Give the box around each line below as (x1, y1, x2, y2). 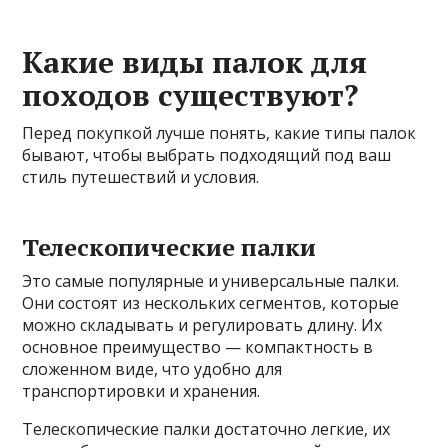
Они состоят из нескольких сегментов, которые (22, 292, 400, 315)
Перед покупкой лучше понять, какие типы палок (22, 122, 417, 145)
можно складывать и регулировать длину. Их (22, 314, 383, 337)
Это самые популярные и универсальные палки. (22, 270, 400, 293)
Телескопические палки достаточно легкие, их (22, 418, 391, 441)
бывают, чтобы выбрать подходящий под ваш (22, 144, 392, 167)
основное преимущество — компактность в (22, 336, 374, 359)
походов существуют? (22, 75, 359, 116)
